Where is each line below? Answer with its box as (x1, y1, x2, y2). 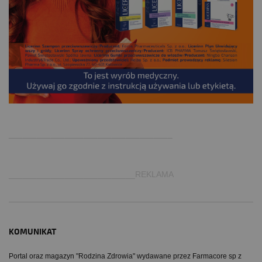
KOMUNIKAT (9, 226, 56, 237)
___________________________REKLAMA (9, 169, 174, 179)
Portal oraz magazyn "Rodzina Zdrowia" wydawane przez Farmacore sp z (9, 251, 242, 260)
